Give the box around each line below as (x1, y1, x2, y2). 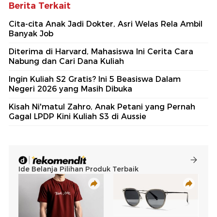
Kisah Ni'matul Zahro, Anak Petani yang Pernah (9, 102, 195, 111)
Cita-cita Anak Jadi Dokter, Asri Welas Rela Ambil (9, 19, 202, 29)
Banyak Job (9, 29, 53, 38)
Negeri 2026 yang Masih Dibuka (9, 84, 132, 93)
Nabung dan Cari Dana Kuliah (9, 56, 124, 66)
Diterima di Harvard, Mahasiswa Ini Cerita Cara (9, 46, 193, 56)
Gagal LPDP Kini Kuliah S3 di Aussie (9, 111, 146, 121)
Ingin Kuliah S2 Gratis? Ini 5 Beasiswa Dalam (9, 74, 181, 84)
